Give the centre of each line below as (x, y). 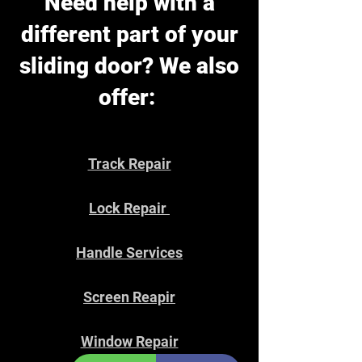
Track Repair (129, 164)
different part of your (129, 34)
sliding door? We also (129, 66)
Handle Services (129, 253)
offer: (129, 97)
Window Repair (129, 341)
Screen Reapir (129, 297)
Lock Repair (129, 208)
